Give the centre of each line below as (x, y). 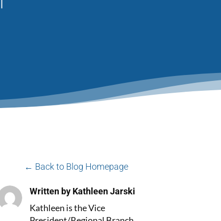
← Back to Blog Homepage (76, 167)
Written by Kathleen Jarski (83, 191)
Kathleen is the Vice (68, 208)
